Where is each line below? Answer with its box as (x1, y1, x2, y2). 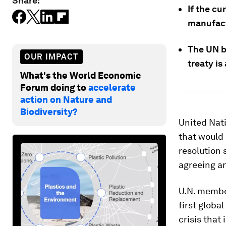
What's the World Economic (20, 70, 141, 81)
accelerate (88, 82, 136, 93)
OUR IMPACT (24, 51, 79, 62)
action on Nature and (20, 94, 112, 105)
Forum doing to (20, 82, 88, 93)
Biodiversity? (20, 106, 78, 117)
